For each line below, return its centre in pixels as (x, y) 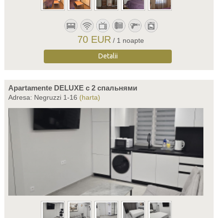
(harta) (90, 97)
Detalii (108, 56)
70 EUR (94, 39)
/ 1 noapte (129, 40)
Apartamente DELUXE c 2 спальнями (73, 88)
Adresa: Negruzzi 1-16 (44, 97)
